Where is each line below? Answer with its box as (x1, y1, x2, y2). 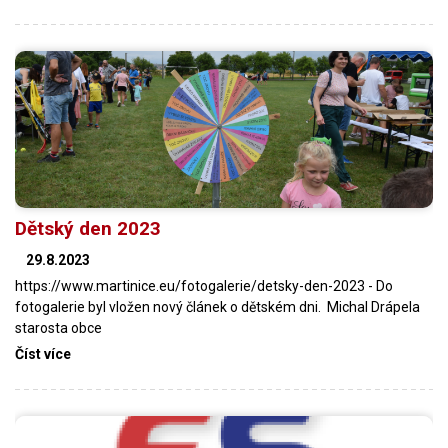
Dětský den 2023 (15, 216, 161, 240)
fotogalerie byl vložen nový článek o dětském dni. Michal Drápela (15, 298, 420, 315)
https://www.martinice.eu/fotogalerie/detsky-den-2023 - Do (15, 277, 393, 294)
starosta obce (15, 319, 102, 336)
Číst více (15, 345, 71, 362)
